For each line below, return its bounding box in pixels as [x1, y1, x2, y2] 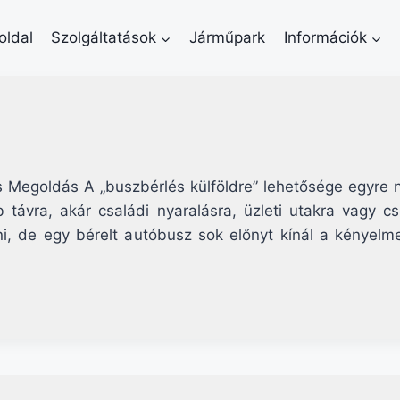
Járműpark [189, 29, 266, 46]
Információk [283, 29, 367, 46]
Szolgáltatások [50, 29, 156, 46]
